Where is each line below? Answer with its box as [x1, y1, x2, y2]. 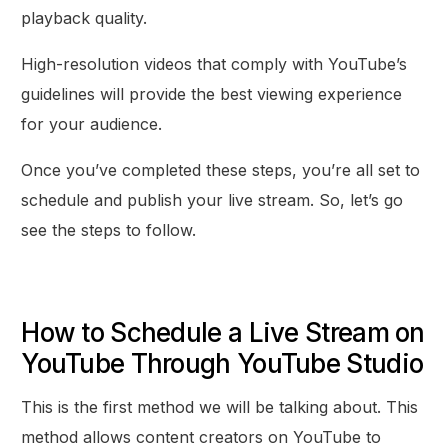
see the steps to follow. [21, 220, 197, 241]
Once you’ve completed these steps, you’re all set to [21, 160, 421, 181]
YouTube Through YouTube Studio [21, 348, 424, 380]
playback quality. [21, 8, 148, 29]
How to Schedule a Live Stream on [21, 317, 425, 349]
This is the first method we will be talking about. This [21, 397, 419, 418]
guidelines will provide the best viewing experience [21, 84, 403, 105]
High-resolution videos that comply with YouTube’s [21, 54, 408, 75]
